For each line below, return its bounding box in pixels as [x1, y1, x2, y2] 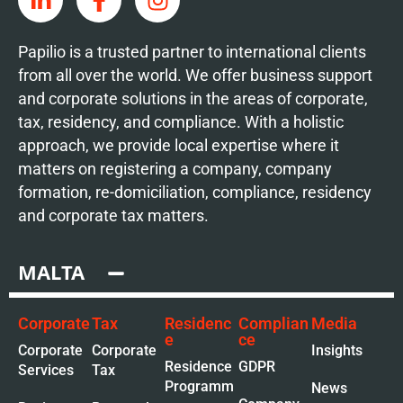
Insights [311, 342, 363, 359]
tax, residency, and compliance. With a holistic [18, 112, 344, 131]
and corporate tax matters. [18, 206, 209, 225]
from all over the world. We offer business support [18, 66, 372, 85]
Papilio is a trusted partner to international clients [18, 42, 366, 61]
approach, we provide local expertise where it [18, 136, 339, 155]
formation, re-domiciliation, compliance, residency [18, 183, 372, 201]
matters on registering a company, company [18, 159, 332, 178]
